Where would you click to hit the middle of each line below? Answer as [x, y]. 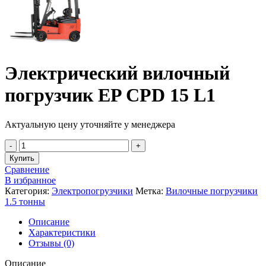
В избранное [30, 180]
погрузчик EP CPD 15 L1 [110, 95]
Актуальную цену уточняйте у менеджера [90, 124]
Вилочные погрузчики [212, 191]
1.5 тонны [25, 201]
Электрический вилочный [117, 73]
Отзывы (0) [51, 243]
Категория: [27, 191]
